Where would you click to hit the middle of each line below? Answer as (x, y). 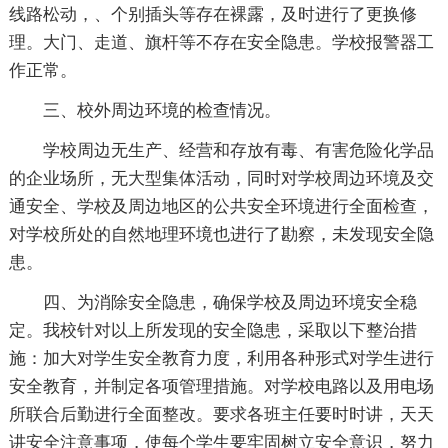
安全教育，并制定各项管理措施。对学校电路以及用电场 (221, 386)
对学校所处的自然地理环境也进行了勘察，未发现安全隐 (221, 234)
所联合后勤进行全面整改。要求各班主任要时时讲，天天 (221, 414)
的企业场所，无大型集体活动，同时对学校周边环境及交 (221, 178)
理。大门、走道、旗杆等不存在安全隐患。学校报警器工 (221, 42)
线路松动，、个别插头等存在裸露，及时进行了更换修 (212, 14)
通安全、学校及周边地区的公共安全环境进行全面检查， (221, 206)
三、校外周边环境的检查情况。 (161, 110)
